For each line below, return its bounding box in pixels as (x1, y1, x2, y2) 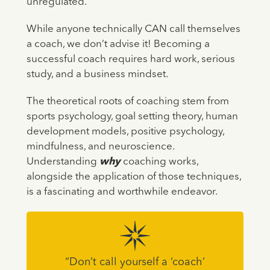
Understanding (26, 157, 99, 168)
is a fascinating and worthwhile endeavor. (26, 187, 219, 198)
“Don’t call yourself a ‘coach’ (64, 257, 205, 268)
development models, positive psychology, (26, 127, 224, 137)
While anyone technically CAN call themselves (26, 24, 240, 35)
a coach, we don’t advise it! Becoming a (26, 39, 210, 50)
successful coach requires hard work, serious (26, 54, 235, 65)
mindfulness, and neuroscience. (26, 142, 174, 152)
